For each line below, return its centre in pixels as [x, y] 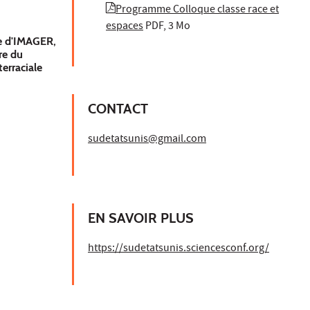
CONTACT [118, 108]
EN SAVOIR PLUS [141, 218]
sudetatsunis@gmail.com [147, 139]
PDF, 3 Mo [168, 27]
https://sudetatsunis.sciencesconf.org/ [179, 249]
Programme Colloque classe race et [197, 10]
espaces [125, 27]
